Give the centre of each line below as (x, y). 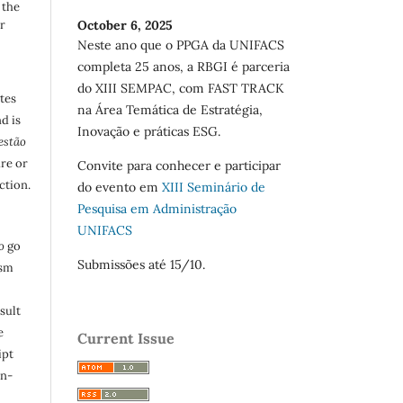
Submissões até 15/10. (141, 265)
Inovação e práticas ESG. (149, 132)
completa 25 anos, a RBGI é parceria (184, 67)
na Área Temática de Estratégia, (170, 110)
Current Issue (126, 339)
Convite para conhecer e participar (179, 166)
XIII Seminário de (214, 188)
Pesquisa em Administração (157, 209)
